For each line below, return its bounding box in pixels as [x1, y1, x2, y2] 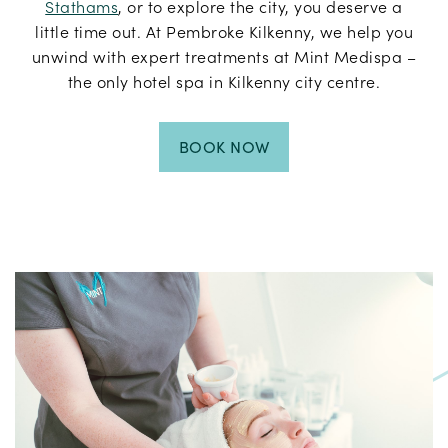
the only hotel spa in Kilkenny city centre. [67, 71, 381, 92]
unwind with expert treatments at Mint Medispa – [31, 46, 417, 67]
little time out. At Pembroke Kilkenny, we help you [35, 21, 413, 42]
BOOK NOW [178, 135, 270, 157]
